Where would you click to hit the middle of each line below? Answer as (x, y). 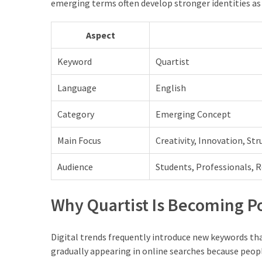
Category (76, 114)
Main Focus (79, 140)
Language (77, 87)
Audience (75, 166)
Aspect (100, 35)
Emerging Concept (193, 114)
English (171, 87)
